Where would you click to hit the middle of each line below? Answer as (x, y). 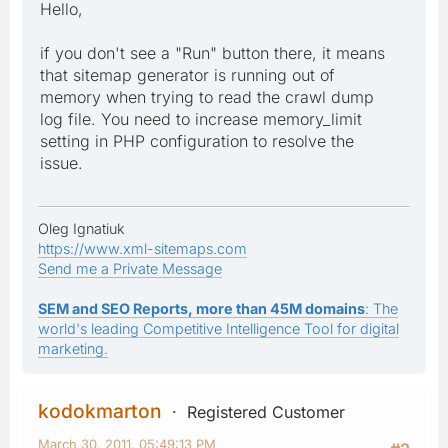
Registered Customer (266, 411)
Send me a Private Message (130, 268)
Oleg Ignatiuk (81, 228)
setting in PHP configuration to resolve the (197, 140)
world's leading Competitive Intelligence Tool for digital (218, 328)
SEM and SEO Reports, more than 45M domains (201, 308)
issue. (61, 162)
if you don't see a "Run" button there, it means (212, 52)
